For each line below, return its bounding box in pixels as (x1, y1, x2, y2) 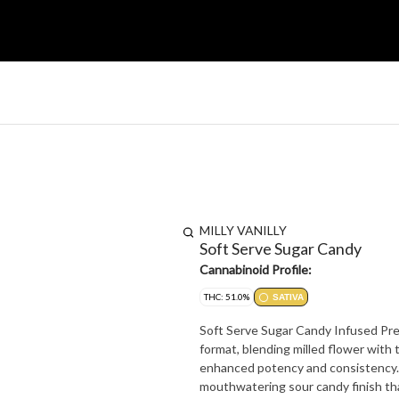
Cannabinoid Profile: (199, 262, 312, 277)
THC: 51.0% (204, 291, 249, 302)
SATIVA (273, 292, 304, 302)
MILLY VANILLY (199, 223, 287, 238)
